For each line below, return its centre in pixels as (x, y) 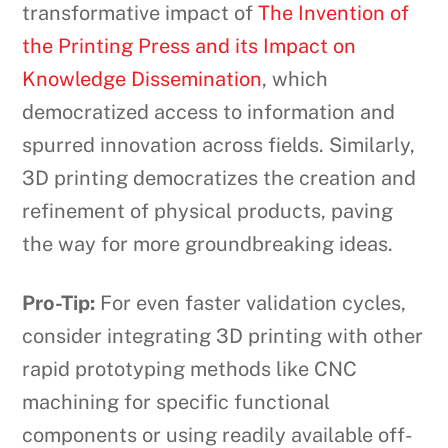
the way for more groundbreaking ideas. (208, 244)
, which (295, 79)
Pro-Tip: (59, 303)
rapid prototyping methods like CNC (190, 369)
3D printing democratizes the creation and (219, 178)
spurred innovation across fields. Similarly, (219, 145)
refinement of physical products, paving (208, 211)
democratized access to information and (209, 112)
